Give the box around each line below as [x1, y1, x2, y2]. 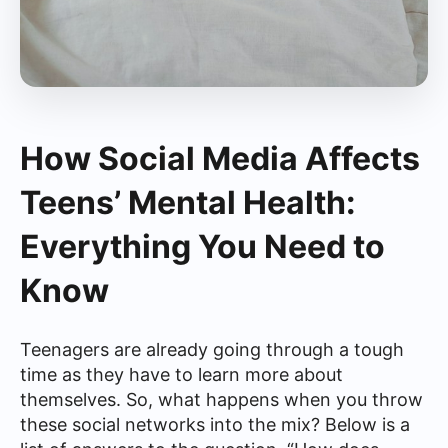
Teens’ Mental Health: [20, 183, 356, 222]
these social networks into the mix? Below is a [20, 414, 410, 435]
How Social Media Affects [20, 139, 420, 178]
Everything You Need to [20, 227, 385, 266]
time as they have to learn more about [20, 364, 343, 385]
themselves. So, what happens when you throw [20, 389, 423, 410]
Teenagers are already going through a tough [20, 339, 404, 360]
